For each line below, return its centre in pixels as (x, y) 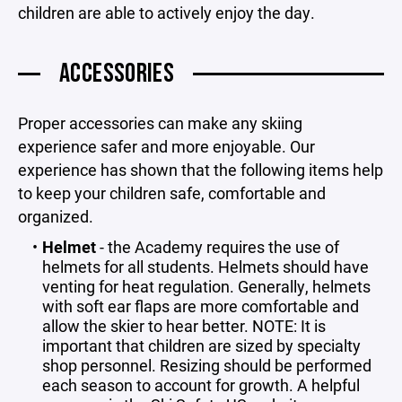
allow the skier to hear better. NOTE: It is (184, 326)
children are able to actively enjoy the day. (166, 13)
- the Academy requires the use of (217, 247)
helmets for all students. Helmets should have (205, 267)
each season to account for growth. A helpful (201, 385)
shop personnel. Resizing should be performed (207, 365)
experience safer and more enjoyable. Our (166, 146)
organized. (56, 216)
